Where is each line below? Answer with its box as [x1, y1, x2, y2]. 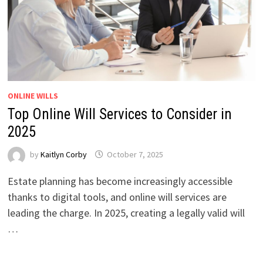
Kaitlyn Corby [40, 149, 87, 160]
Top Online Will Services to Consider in [7, 105, 232, 123]
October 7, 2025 [106, 149, 163, 160]
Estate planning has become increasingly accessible [7, 174, 232, 188]
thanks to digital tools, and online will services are [7, 190, 227, 204]
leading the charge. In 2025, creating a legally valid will [7, 205, 245, 220]
